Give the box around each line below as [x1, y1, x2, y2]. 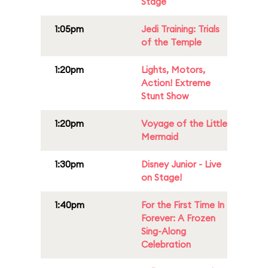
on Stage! [141, 172, 182, 183]
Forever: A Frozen [141, 212, 215, 224]
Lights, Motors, [141, 64, 205, 75]
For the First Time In [141, 199, 224, 211]
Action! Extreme [141, 77, 211, 89]
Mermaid [141, 131, 178, 142]
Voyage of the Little [141, 118, 227, 129]
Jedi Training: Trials [141, 23, 220, 35]
